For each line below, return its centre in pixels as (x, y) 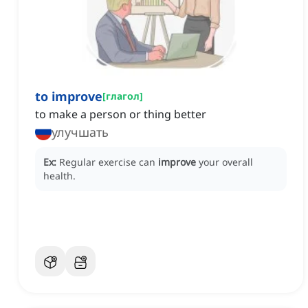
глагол (123, 96)
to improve (69, 97)
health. (59, 176)
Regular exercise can (109, 162)
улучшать (80, 132)
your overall (226, 162)
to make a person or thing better (121, 114)
